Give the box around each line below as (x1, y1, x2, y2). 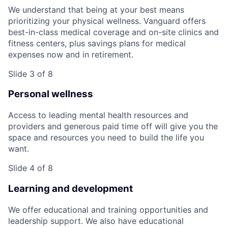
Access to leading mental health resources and (8, 110, 188, 121)
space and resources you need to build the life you (8, 132, 204, 143)
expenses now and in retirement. (8, 49, 133, 60)
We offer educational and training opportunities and (8, 204, 208, 215)
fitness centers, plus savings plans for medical (8, 38, 186, 48)
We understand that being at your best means (8, 4, 184, 15)
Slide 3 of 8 (8, 68, 53, 79)
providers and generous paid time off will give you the (8, 121, 218, 132)
